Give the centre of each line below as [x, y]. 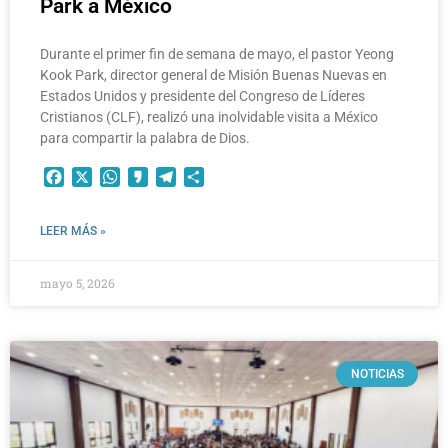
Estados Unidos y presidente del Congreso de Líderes [202, 95]
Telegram [211, 177]
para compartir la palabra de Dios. [145, 137]
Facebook [101, 177]
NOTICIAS [377, 373]
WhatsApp [159, 177]
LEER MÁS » [73, 230]
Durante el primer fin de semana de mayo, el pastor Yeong [217, 53]
